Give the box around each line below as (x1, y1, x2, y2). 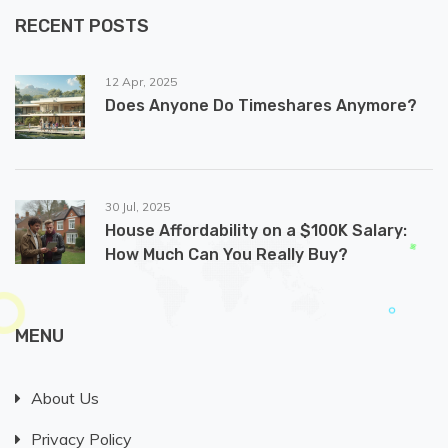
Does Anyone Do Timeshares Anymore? (105, 96, 417, 116)
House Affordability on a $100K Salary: (105, 221, 407, 241)
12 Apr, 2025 (105, 74, 177, 90)
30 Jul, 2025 (105, 199, 170, 215)
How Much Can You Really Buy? (105, 245, 348, 265)
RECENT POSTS (15, 15, 149, 38)
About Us (31, 388, 99, 409)
